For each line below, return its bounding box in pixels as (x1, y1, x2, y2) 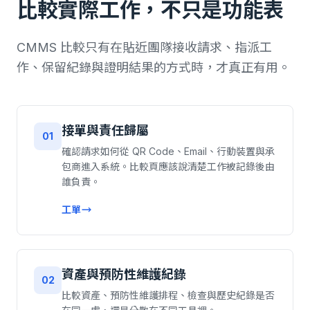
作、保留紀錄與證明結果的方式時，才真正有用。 (17, 60, 291, 75)
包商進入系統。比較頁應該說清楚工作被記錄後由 (62, 161, 275, 172)
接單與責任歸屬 (62, 123, 149, 138)
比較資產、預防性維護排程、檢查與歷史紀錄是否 (62, 289, 275, 301)
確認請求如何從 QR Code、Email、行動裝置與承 (62, 145, 275, 157)
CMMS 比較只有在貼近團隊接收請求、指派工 (17, 40, 272, 55)
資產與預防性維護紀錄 (62, 267, 186, 282)
